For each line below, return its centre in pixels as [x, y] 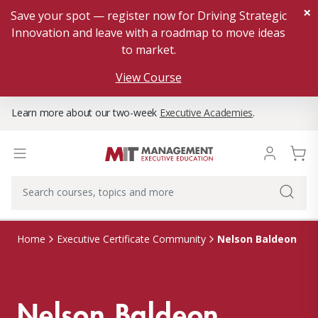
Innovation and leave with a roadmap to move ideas [148, 33]
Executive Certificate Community [131, 239]
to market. [148, 50]
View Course [148, 77]
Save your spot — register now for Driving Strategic [148, 16]
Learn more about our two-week [86, 113]
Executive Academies [206, 113]
